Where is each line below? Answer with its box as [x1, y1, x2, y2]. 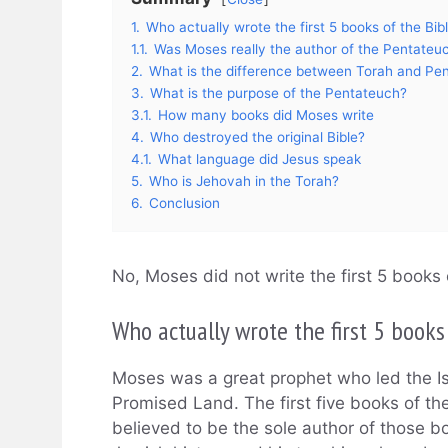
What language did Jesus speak [158, 151, 361, 168]
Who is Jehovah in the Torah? [149, 173, 339, 190]
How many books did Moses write [158, 107, 374, 124]
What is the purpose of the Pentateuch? [150, 85, 407, 102]
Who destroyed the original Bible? [150, 129, 365, 146]
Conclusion [149, 195, 220, 212]
